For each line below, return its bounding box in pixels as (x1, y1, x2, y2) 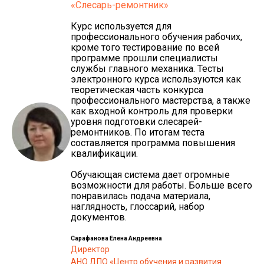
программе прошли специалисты (71, 52, 218, 64)
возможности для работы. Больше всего (71, 179, 252, 191)
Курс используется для (71, 20, 171, 32)
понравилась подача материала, (71, 190, 210, 202)
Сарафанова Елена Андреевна (71, 235, 162, 242)
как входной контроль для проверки (71, 105, 233, 117)
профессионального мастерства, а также (71, 94, 250, 106)
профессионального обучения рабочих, (71, 31, 242, 42)
